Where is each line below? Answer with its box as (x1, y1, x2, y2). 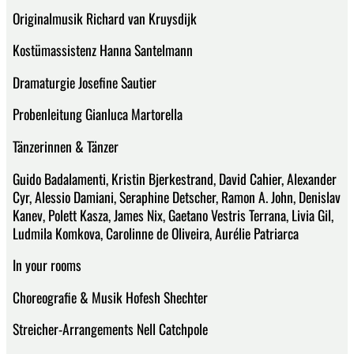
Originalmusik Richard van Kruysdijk (13, 7, 197, 28)
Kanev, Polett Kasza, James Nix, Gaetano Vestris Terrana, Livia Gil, (13, 204, 333, 225)
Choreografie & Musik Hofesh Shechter (13, 286, 208, 307)
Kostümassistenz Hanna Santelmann (13, 40, 193, 61)
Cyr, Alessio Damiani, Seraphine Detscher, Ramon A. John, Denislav (13, 186, 341, 207)
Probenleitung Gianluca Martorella (13, 104, 183, 125)
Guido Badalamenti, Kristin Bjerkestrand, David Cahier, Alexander (13, 168, 337, 189)
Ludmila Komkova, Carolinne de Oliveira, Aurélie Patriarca (13, 222, 299, 243)
